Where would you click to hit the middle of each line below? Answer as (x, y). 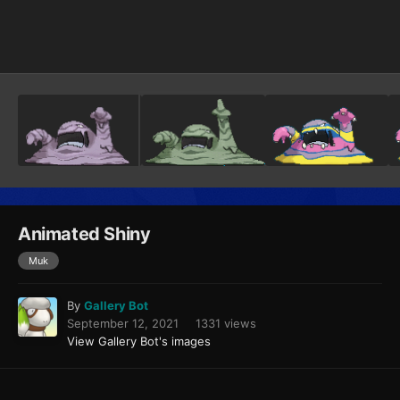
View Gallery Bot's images (139, 342)
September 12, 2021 (123, 324)
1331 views (226, 324)
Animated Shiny (84, 234)
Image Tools (327, 41)
